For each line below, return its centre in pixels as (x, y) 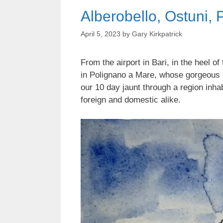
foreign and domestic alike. (131, 100)
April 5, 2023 (101, 34)
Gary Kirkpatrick (157, 34)
